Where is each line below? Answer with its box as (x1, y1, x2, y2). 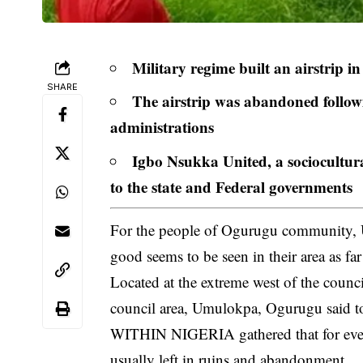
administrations (110, 116, 215, 139)
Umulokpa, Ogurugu (192, 297, 323, 318)
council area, (110, 297, 193, 318)
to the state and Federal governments (110, 175, 353, 198)
